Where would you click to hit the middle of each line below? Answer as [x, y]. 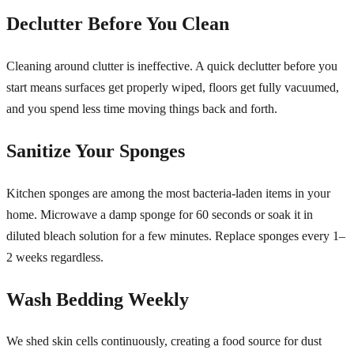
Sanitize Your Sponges [96, 151]
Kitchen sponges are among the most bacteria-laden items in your [168, 193]
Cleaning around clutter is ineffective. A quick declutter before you [172, 66]
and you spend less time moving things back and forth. [142, 108]
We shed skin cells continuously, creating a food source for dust [164, 341]
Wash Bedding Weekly [98, 299]
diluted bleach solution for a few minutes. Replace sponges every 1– [176, 235]
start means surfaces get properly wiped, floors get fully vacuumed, [173, 87]
